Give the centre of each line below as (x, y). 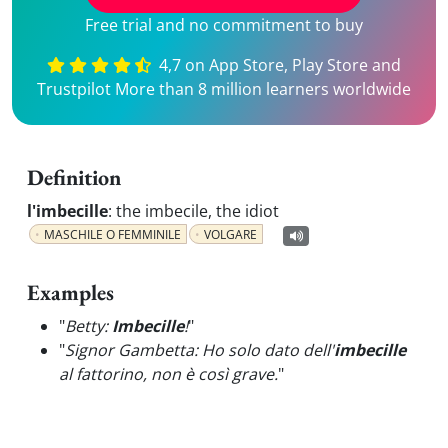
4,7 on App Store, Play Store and (278, 65)
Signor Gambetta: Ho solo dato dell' (199, 350)
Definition (74, 177)
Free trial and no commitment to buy (224, 25)
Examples (70, 292)
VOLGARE (230, 234)
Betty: (88, 326)
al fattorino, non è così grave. (168, 374)
